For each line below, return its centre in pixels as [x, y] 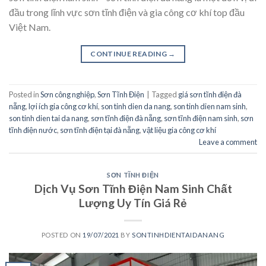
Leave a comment [228, 142]
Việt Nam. [30, 27]
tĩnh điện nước [33, 130]
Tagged [165, 95]
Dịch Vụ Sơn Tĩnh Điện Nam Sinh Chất [133, 188]
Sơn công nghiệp [67, 95]
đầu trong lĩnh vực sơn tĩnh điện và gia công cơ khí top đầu [127, 12]
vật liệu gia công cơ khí [179, 130]
